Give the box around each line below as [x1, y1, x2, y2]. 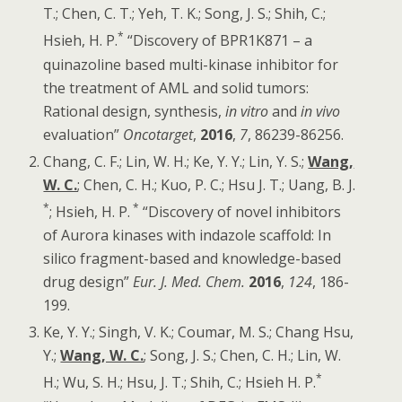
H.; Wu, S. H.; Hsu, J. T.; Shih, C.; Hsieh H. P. [43, 372, 317, 393]
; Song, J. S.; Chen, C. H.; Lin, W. [144, 345, 342, 366]
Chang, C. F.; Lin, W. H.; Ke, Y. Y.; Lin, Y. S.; [43, 151, 309, 171]
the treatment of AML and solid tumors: [43, 77, 310, 98]
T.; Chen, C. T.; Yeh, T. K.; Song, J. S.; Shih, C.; [43, 4, 327, 24]
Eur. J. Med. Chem [133, 272, 242, 293]
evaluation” [43, 124, 124, 144]
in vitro [225, 100, 269, 121]
